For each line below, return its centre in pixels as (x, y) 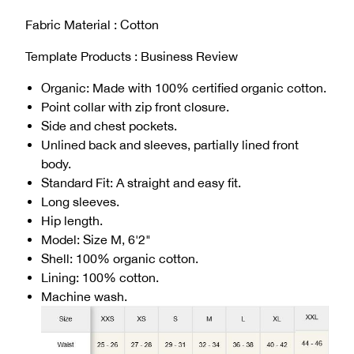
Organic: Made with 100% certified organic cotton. (184, 87)
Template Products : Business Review (132, 56)
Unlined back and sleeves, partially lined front (170, 144)
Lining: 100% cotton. (100, 277)
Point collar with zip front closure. (135, 106)
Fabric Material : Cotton (92, 24)
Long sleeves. (80, 201)
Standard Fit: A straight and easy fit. (141, 182)
